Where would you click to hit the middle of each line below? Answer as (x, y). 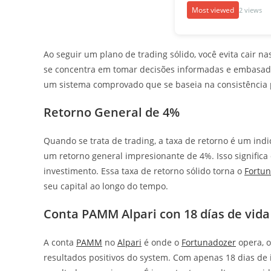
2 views (250, 10)
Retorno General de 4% (112, 112)
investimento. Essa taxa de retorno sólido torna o (144, 171)
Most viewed (213, 10)
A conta (60, 242)
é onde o (162, 242)
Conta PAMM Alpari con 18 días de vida (157, 214)
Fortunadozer (209, 242)
